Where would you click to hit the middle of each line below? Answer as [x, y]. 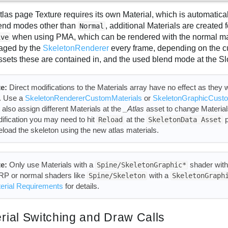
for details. [81, 186]
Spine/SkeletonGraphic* [141, 165]
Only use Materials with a [51, 165]
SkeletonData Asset [184, 120]
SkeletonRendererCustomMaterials [83, 98]
